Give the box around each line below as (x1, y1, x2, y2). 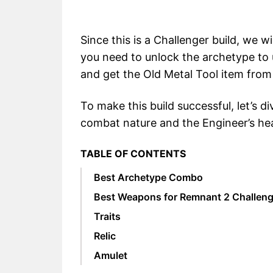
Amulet (94, 249, 127, 261)
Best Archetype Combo (94, 171, 203, 183)
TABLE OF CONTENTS (80, 147, 186, 160)
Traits (94, 210, 121, 222)
